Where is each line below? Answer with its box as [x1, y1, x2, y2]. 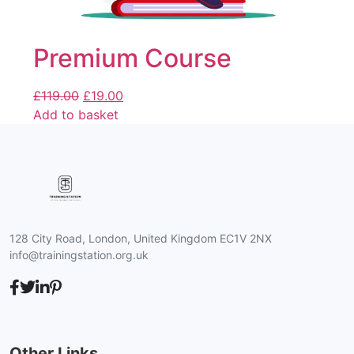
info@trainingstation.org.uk [9, 248, 149, 262]
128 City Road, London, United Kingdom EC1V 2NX [9, 232, 272, 246]
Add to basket [33, 106, 119, 122]
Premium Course [33, 42, 232, 73]
